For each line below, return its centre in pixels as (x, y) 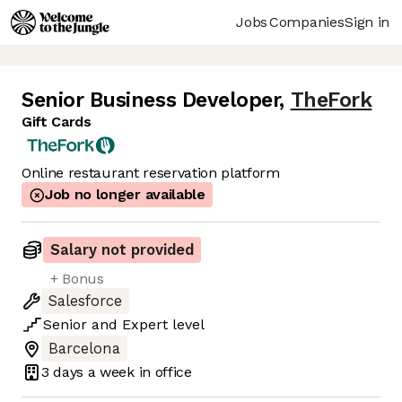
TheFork (331, 100)
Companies (307, 22)
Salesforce (85, 301)
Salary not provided (122, 250)
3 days (63, 371)
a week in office (138, 371)
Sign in (367, 22)
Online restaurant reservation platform (151, 173)
